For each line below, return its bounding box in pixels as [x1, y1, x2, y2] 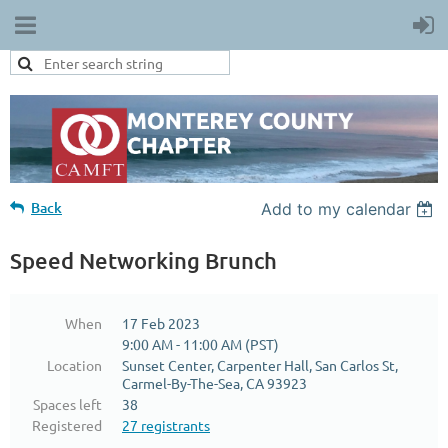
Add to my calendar [261, 198, 412, 219]
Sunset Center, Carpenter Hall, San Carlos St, [122, 355, 398, 374]
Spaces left [33, 394, 102, 413]
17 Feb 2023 [122, 313, 200, 332]
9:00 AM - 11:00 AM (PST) [122, 334, 279, 353]
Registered [32, 415, 102, 434]
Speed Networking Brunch [10, 246, 277, 274]
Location [47, 355, 102, 374]
